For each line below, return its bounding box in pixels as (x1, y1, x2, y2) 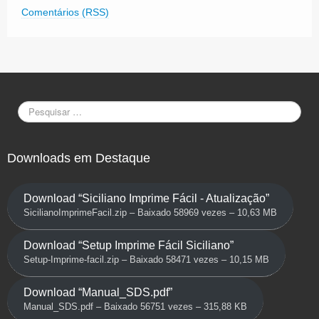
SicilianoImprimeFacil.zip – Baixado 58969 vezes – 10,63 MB (23, 208, 277, 219)
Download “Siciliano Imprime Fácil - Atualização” (23, 192, 269, 205)
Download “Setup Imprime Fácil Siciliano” (23, 239, 234, 252)
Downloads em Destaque (7, 150, 150, 165)
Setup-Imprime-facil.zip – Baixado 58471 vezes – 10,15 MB (23, 255, 269, 266)
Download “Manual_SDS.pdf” (23, 286, 172, 299)
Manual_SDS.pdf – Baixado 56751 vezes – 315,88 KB (23, 302, 247, 313)
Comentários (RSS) (21, 6, 109, 18)
